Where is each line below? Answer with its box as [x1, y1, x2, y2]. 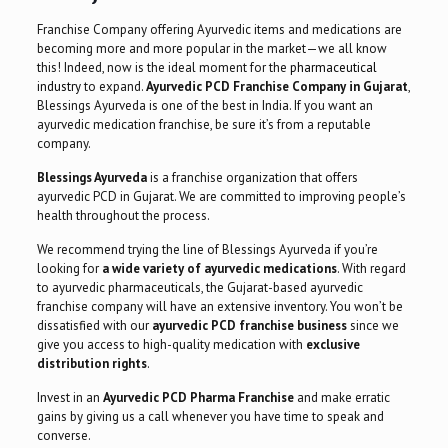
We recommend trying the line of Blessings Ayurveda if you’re [36, 241, 378, 259]
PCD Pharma [161, 389, 235, 407]
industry [36, 78, 81, 96]
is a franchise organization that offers [146, 169, 358, 187]
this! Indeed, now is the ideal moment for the [36, 59, 290, 77]
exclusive [305, 336, 360, 354]
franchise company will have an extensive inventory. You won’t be [36, 298, 403, 316]
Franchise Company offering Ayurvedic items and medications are [36, 21, 402, 39]
